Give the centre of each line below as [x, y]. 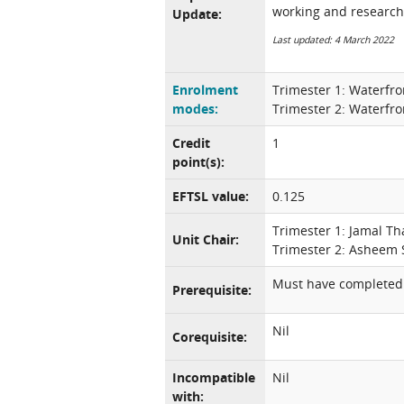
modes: [195, 109]
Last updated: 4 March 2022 [333, 39]
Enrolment [205, 90]
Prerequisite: [212, 290]
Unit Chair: [206, 239]
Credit [191, 143]
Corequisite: [210, 337]
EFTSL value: [211, 196]
